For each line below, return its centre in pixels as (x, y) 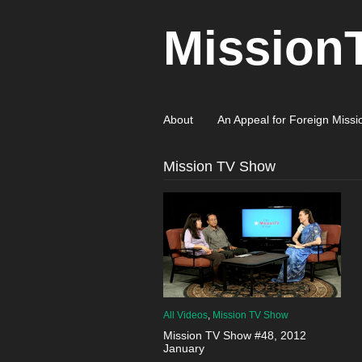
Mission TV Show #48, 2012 (235, 335)
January (184, 348)
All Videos (185, 315)
